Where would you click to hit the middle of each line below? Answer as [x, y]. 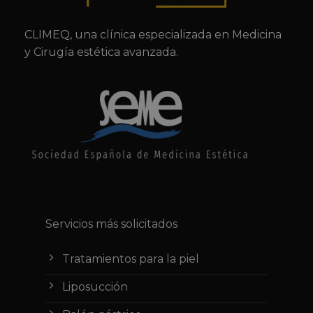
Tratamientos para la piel [130, 259]
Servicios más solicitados [111, 224]
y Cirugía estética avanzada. [101, 52]
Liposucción [95, 287]
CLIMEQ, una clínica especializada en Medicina [153, 35]
